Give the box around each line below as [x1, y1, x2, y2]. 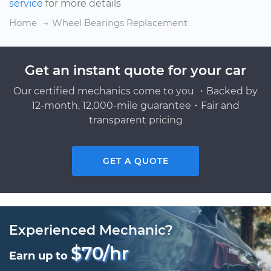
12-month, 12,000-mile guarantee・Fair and [31, 100, 240, 111]
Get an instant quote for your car [25, 62, 246, 79]
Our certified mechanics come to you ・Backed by [13, 85, 258, 97]
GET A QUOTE [102, 155, 169, 166]
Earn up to [9, 249, 71, 263]
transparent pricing [88, 114, 183, 126]
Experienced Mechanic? [9, 222, 173, 238]
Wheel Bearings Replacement [52, 17, 188, 28]
